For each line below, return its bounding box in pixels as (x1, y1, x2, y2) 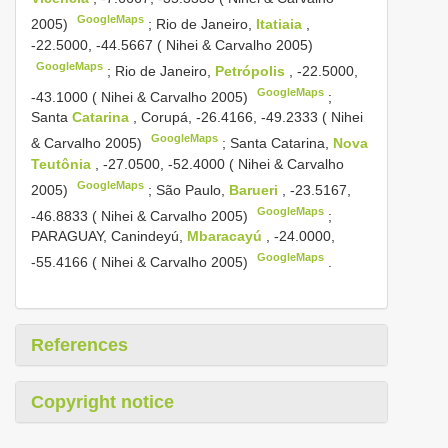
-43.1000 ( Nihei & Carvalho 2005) (31, 88, 252, 105)
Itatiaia (256, 15, 307, 32)
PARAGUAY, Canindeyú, (31, 228, 187, 245)
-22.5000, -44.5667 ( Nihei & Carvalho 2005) (31, 36, 313, 53)
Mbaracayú (187, 228, 266, 245)
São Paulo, (156, 181, 230, 198)
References (31, 334, 128, 355)
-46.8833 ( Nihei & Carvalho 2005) (31, 207, 252, 224)
